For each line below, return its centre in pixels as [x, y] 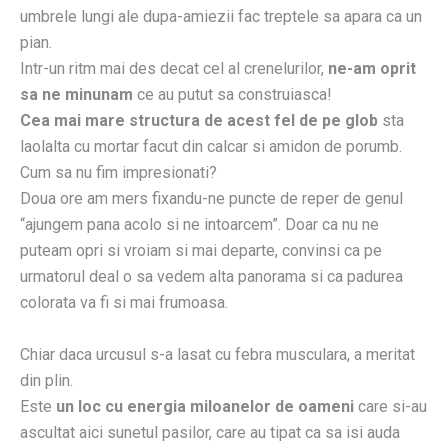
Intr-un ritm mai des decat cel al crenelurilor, [174, 68]
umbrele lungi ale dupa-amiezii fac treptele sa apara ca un [221, 16]
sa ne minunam [78, 94]
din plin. [46, 380]
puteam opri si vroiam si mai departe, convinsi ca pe [201, 250]
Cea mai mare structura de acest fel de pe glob [201, 120]
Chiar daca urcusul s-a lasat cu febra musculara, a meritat [217, 354]
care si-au [390, 406]
